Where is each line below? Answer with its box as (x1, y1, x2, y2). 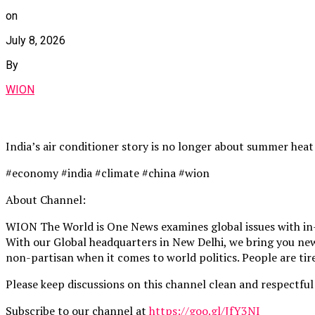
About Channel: (6, 191, 86, 207)
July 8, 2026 (6, 33, 65, 47)
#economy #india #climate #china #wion (6, 165, 210, 181)
